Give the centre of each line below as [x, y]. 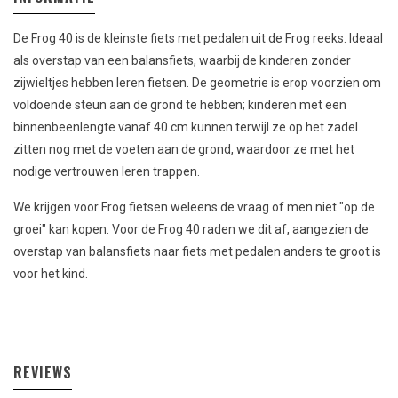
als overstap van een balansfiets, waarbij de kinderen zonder [182, 60]
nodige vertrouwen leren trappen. [107, 171]
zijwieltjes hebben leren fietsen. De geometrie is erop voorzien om [197, 83]
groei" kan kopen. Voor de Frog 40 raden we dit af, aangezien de [191, 229]
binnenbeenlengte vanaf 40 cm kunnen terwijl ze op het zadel [186, 127]
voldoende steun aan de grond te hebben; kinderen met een [180, 105]
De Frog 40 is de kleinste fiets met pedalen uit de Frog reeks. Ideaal [198, 38]
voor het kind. [51, 274]
